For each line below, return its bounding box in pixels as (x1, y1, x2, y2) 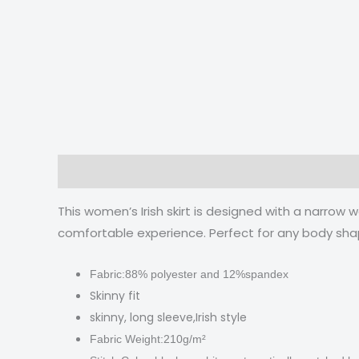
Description (58, 163, 131, 180)
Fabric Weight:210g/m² (90, 333, 206, 346)
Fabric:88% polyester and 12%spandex (90, 268, 288, 281)
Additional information (147, 163, 292, 180)
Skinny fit (90, 288, 140, 305)
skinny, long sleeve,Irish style (90, 309, 247, 326)
